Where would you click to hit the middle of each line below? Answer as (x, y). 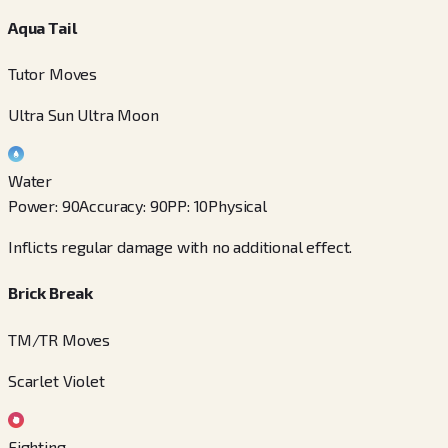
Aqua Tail (42, 27)
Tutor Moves (53, 73)
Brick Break (51, 293)
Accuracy (111, 205)
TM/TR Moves (59, 339)
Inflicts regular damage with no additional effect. (180, 246)
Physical (237, 205)
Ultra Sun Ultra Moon (83, 114)
